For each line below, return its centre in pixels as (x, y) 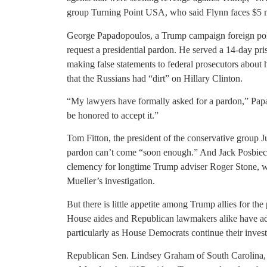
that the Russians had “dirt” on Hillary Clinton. (155, 78)
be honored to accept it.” (113, 115)
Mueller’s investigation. (111, 181)
